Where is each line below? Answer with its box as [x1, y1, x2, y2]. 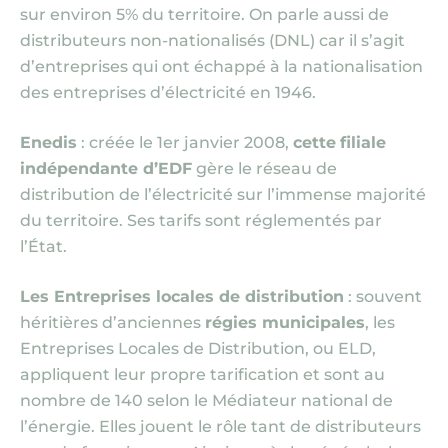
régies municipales [205, 313, 365, 332]
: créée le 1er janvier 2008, [77, 133, 293, 152]
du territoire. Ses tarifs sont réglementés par [20, 211, 382, 230]
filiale [340, 133, 386, 152]
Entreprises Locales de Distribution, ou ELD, [20, 339, 376, 358]
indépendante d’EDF [20, 159, 192, 178]
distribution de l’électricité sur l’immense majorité [20, 185, 426, 204]
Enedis [20, 133, 77, 152]
